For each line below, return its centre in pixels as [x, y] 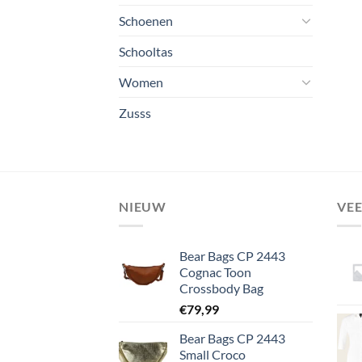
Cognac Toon [215, 272]
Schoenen [146, 20]
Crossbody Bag [221, 288]
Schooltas [146, 51]
